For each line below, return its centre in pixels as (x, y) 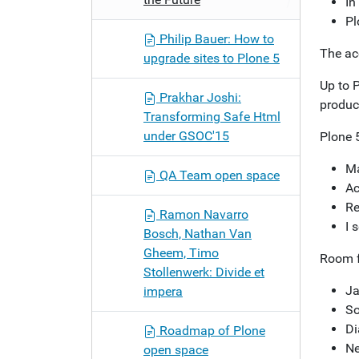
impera (163, 291)
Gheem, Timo (181, 253)
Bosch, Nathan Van (198, 234)
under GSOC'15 (186, 136)
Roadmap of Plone (211, 331)
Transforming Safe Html (212, 117)
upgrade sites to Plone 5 (212, 58)
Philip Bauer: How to (215, 39)
